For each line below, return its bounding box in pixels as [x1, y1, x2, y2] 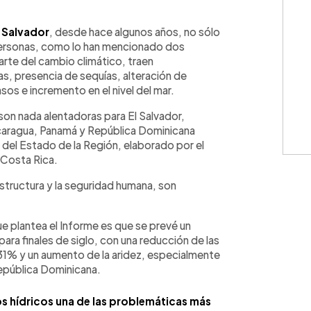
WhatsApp [26, 12, 75, 24]
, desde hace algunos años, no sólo [49, 24, 220, 38]
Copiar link [126, 12, 172, 24]
